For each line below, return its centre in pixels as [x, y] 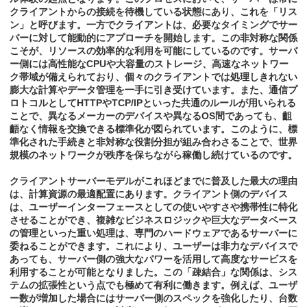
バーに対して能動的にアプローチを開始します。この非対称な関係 [153, 38]
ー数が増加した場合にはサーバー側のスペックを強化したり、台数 [153, 298]
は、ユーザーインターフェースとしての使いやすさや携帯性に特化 [153, 207]
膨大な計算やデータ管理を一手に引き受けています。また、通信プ [153, 90]
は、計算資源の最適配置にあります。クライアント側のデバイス [149, 194]
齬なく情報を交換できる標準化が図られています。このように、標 [153, 129]
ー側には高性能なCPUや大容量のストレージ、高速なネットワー [149, 64]
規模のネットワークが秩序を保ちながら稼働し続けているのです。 [153, 155]
